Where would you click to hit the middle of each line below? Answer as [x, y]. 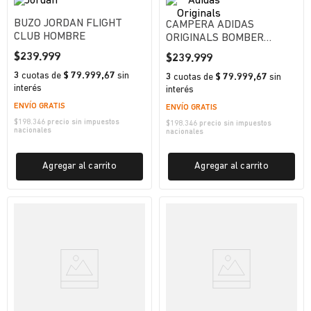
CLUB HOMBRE [50, 37]
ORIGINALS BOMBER [215, 38]
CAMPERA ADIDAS [210, 25]
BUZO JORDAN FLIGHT [68, 24]
